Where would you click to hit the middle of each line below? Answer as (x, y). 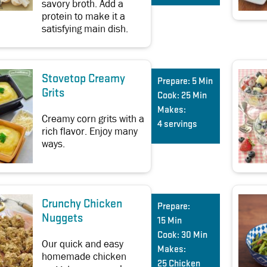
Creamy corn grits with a (93, 119)
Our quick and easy (83, 244)
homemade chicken (84, 256)
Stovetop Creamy (83, 79)
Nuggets (62, 218)
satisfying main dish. (85, 29)
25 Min (194, 96)
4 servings (177, 124)
